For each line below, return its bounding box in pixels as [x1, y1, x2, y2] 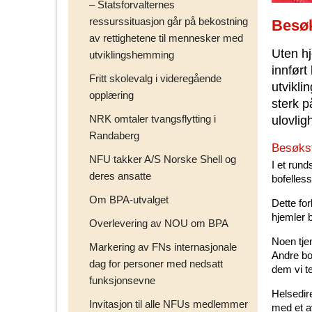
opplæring [89, 88, 134, 101]
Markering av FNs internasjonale [89, 240, 237, 253]
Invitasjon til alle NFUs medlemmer [89, 297, 248, 310]
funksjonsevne [89, 274, 155, 286]
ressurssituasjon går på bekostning [89, 15, 248, 27]
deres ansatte [89, 169, 151, 182]
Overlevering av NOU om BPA [89, 217, 228, 229]
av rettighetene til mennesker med [89, 31, 243, 44]
